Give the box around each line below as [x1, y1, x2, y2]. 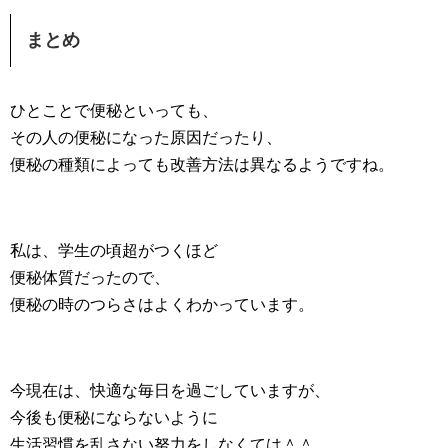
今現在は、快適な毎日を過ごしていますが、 [10, 382, 330, 399]
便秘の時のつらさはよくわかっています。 [10, 296, 314, 313]
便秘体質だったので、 [10, 269, 170, 286]
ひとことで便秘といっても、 [10, 102, 218, 119]
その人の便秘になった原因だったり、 [10, 129, 282, 146]
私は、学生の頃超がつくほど [10, 242, 218, 259]
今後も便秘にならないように [10, 409, 218, 426]
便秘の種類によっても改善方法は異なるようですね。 [10, 156, 394, 173]
